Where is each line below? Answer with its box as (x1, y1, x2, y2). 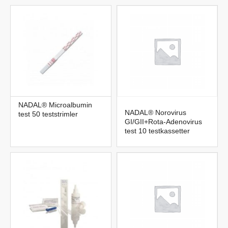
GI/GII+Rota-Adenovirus (125, 118, 202, 126)
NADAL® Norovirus (125, 108, 186, 117)
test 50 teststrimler (18, 110, 78, 119)
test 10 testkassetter (125, 127, 190, 135)
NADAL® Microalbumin (18, 101, 92, 109)
